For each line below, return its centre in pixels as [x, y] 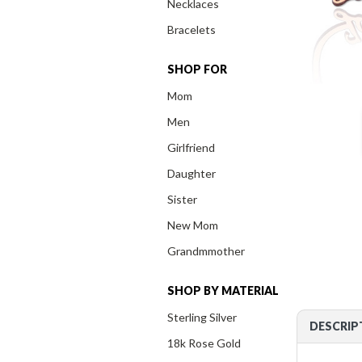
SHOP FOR [197, 69]
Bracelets [192, 30]
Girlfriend [191, 148]
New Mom [193, 225]
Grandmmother [206, 251]
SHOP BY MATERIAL [223, 291]
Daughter [192, 174]
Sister [182, 200]
